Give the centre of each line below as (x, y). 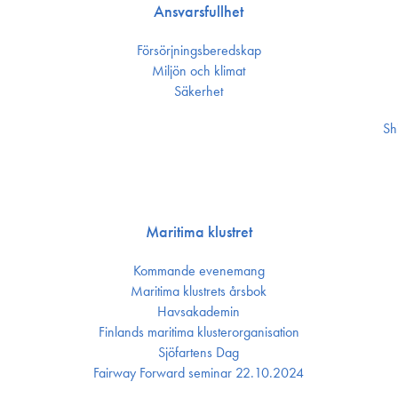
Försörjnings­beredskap (199, 50)
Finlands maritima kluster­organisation (199, 332)
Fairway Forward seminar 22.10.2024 (199, 373)
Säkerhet (199, 91)
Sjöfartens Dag (199, 352)
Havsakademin (199, 311)
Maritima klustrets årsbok (199, 291)
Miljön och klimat (199, 71)
